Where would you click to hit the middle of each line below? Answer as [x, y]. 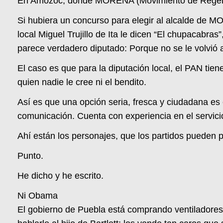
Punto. [31, 156]
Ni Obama [38, 196]
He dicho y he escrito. [61, 176]
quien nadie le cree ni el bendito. [82, 82]
